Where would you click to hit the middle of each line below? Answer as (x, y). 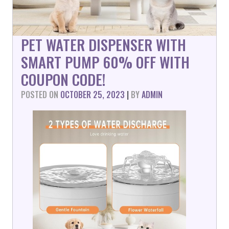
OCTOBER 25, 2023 (93, 95)
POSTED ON (41, 95)
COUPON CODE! (63, 79)
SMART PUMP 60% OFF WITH (105, 62)
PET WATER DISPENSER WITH (104, 44)
